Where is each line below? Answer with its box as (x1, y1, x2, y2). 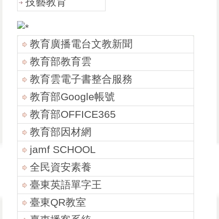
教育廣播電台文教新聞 (30, 38, 132, 50)
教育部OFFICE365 (30, 109, 116, 121)
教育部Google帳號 (30, 91, 115, 103)
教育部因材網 (30, 126, 91, 138)
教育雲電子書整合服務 (30, 73, 132, 86)
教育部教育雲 (30, 56, 91, 68)
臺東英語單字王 (30, 179, 102, 191)
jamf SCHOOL (30, 144, 96, 156)
